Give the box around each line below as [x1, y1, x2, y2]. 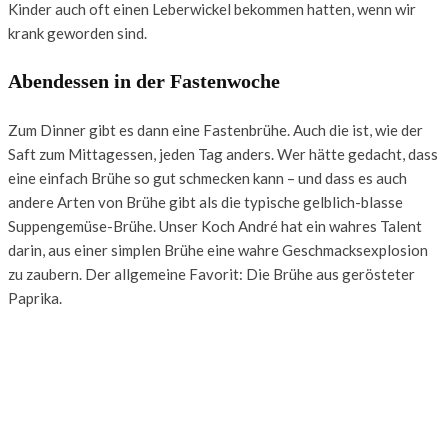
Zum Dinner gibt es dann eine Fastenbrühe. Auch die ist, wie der [8, 120, 423, 139]
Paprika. [8, 288, 62, 307]
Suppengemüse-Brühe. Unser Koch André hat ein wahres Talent [8, 216, 422, 235]
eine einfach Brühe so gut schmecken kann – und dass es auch [8, 168, 407, 187]
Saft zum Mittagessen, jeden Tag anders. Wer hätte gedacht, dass [8, 144, 438, 163]
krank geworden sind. [8, 23, 147, 42]
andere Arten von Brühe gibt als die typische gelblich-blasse [8, 192, 403, 211]
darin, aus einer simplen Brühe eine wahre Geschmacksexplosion [8, 240, 428, 259]
